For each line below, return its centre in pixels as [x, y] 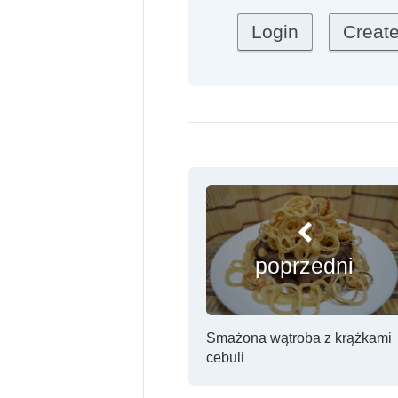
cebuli [225, 358]
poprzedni [305, 265]
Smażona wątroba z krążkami [299, 338]
